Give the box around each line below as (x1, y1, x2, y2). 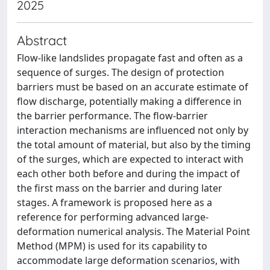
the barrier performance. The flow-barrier (17, 109, 208, 122)
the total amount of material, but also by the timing (17, 138, 251, 151)
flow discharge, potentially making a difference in (17, 95, 242, 108)
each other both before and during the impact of (17, 167, 240, 180)
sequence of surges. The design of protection (17, 66, 224, 79)
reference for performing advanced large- (17, 210, 209, 224)
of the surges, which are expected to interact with (17, 152, 243, 166)
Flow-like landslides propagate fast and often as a (17, 51, 243, 64)
